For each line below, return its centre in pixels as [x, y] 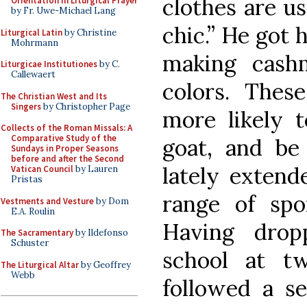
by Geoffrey [105, 265]
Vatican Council [42, 169]
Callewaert [33, 74]
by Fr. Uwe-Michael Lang [63, 11]
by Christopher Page [86, 106]
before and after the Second [67, 159]
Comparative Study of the [64, 138]
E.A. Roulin [33, 211]
